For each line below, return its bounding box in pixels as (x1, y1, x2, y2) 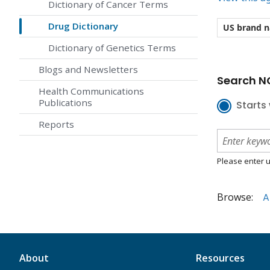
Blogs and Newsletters (39, 63, 138, 76)
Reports (39, 118, 74, 131)
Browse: (217, 190, 253, 204)
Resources (195, 251, 245, 265)
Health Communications (39, 85, 144, 98)
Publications (39, 96, 92, 109)
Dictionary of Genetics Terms (48, 42, 176, 54)
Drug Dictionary (48, 20, 118, 33)
